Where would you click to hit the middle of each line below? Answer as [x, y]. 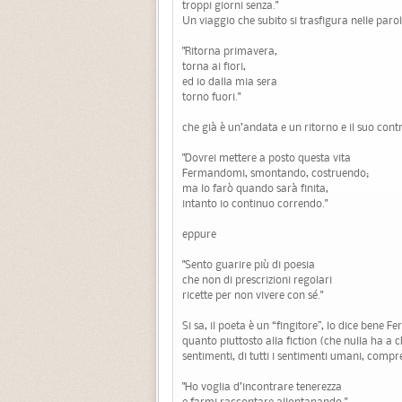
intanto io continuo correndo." [255, 204]
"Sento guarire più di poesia [249, 265]
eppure [199, 234]
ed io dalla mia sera [230, 82]
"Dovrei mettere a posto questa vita [267, 158]
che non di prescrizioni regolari [257, 280]
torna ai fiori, [214, 66]
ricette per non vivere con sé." [253, 295]
